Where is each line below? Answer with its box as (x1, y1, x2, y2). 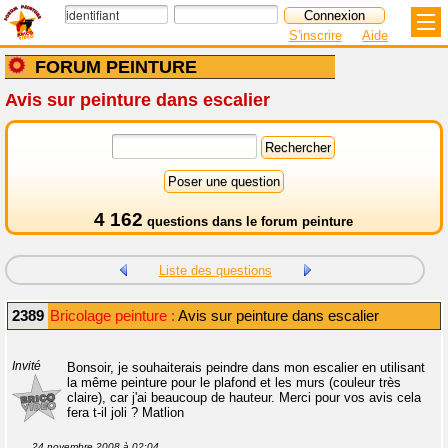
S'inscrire (289, 28, 342, 43)
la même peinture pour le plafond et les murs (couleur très (67, 375, 401, 390)
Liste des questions (158, 263, 272, 278)
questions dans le (147, 214, 258, 229)
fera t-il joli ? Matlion (67, 405, 184, 420)
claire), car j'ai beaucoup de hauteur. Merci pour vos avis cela (67, 390, 421, 405)
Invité (12, 360, 41, 372)
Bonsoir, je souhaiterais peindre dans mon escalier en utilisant (67, 360, 425, 375)
